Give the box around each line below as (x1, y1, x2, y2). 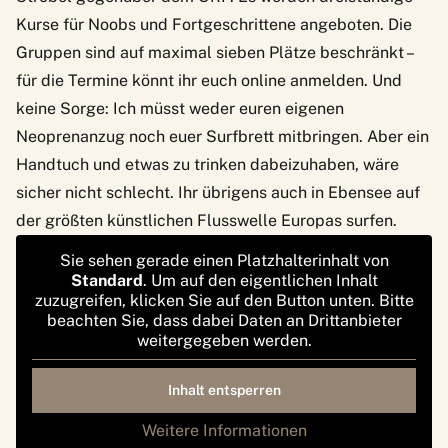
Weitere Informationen (141, 420, 307, 440)
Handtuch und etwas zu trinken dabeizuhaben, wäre (16, 154, 399, 174)
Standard (70, 270, 143, 290)
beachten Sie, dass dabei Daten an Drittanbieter (46, 310, 402, 330)
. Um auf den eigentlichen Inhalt (142, 270, 378, 290)
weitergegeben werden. (136, 330, 312, 350)
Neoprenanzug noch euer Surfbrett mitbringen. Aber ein (16, 126, 429, 146)
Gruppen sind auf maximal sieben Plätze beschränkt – (16, 42, 412, 62)
